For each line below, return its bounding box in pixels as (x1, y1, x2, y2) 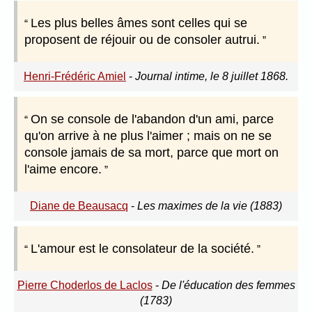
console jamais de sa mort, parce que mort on (24, 146, 279, 160)
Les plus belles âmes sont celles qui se (31, 16, 247, 31)
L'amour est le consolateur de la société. (31, 242, 254, 256)
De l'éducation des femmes (161, 279, 295, 292)
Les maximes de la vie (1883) (137, 200, 282, 212)
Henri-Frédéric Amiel (24, 70, 126, 83)
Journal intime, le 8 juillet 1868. (135, 70, 288, 83)
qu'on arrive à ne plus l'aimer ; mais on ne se (24, 129, 272, 143)
